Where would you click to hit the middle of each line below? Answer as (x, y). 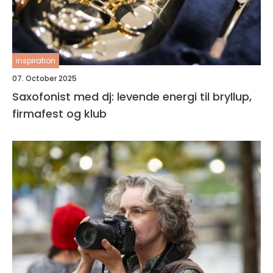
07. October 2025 (44, 78)
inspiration (36, 61)
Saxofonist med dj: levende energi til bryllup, (132, 97)
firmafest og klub (59, 114)
